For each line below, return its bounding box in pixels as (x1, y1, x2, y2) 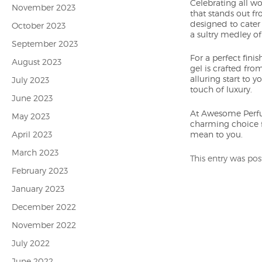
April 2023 (12, 129, 52, 139)
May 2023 (12, 111, 50, 121)
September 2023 (12, 39, 78, 49)
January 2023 (12, 184, 64, 194)
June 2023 (12, 93, 53, 103)
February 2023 (12, 166, 68, 175)
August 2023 (12, 57, 61, 67)
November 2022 (12, 220, 76, 230)
